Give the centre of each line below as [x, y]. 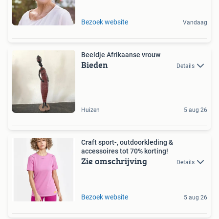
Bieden [95, 65]
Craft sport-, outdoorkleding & [127, 142]
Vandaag [195, 23]
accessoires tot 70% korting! [125, 151]
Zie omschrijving [114, 161]
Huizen [90, 110]
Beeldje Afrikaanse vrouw [121, 55]
